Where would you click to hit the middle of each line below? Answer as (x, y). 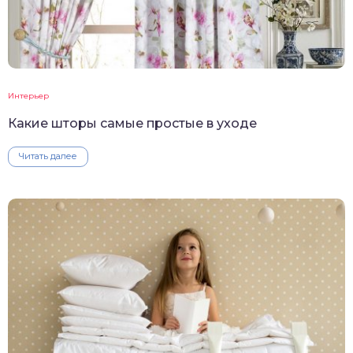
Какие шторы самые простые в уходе (132, 124)
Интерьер (28, 96)
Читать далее (48, 156)
